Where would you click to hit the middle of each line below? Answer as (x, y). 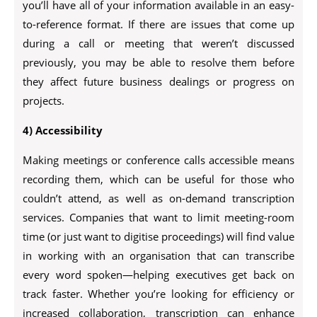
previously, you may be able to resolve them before (158, 62)
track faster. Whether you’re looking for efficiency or (158, 294)
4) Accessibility (63, 130)
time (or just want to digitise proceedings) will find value (158, 236)
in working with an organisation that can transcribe (158, 255)
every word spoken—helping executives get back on (158, 275)
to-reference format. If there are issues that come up (158, 24)
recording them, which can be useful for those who (158, 179)
